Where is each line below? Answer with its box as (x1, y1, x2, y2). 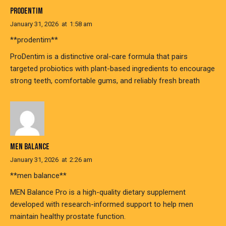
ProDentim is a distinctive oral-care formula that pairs (10, 51, 188, 61)
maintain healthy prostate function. (10, 212, 126, 221)
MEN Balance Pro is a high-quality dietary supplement (10, 188, 186, 197)
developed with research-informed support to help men (10, 200, 193, 209)
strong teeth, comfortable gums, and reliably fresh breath (10, 76, 200, 85)
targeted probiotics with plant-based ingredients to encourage (10, 64, 215, 73)
